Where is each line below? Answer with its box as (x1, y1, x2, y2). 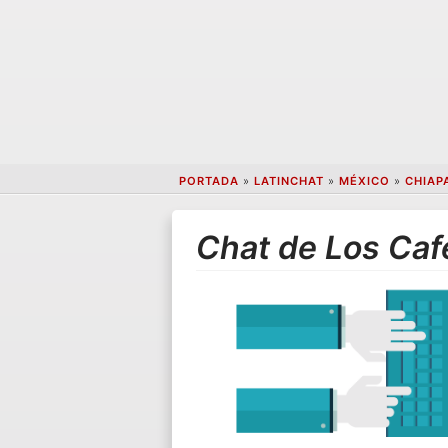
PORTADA (178, 174, 239, 189)
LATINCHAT (253, 174, 324, 189)
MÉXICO (338, 174, 390, 189)
